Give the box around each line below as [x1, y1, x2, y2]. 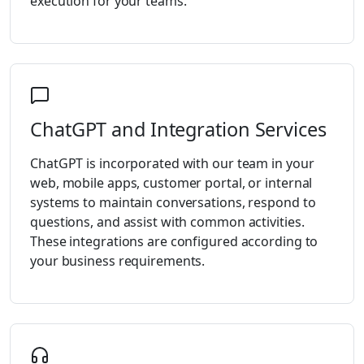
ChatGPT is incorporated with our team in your [30, 154, 314, 172]
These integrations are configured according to [30, 232, 318, 250]
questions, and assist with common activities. [30, 212, 305, 231]
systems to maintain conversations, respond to [30, 193, 316, 211]
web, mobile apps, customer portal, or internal [30, 173, 313, 192]
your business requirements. [30, 251, 206, 270]
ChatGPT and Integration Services [30, 115, 327, 142]
